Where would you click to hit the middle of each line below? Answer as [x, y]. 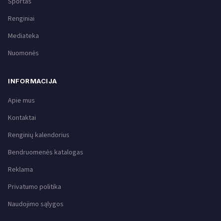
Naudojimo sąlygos [36, 204]
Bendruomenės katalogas [46, 152]
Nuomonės [23, 53]
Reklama [20, 169]
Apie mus [21, 100]
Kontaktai [22, 118]
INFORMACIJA [33, 81]
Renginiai [21, 18]
